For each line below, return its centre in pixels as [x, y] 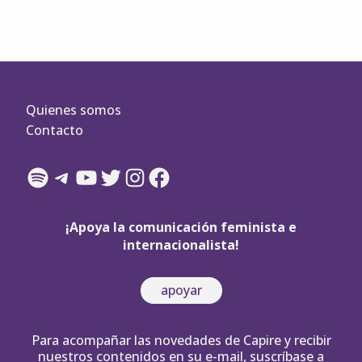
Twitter [131, 176]
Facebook [189, 176]
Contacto [55, 130]
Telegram [92, 176]
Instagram [168, 176]
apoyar [181, 290]
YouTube [114, 176]
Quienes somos [74, 109]
